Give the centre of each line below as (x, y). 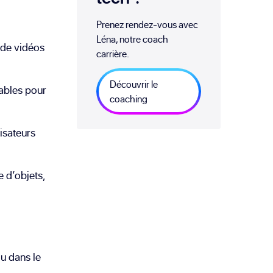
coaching (129, 99)
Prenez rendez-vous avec (147, 25)
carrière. (113, 54)
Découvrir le (134, 84)
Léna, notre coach (133, 39)
